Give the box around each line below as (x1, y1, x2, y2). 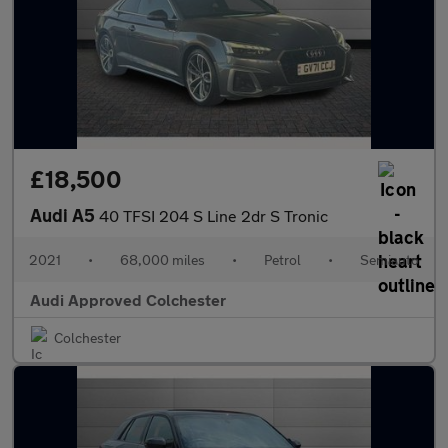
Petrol (264, 251, 301, 268)
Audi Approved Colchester (30, 290, 226, 309)
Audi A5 (30, 204, 99, 226)
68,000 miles (120, 251, 205, 268)
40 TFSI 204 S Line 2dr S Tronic (99, 206, 328, 225)
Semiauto (360, 251, 419, 268)
